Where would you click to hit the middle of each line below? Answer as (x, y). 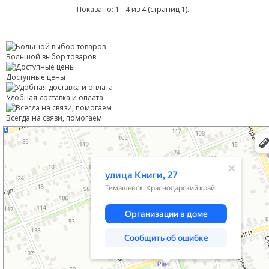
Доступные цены (36, 77)
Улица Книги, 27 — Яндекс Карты (61, 139)
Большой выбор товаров (51, 57)
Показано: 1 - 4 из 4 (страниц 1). (133, 10)
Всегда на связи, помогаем (54, 118)
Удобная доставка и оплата (55, 98)
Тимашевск (23, 130)
